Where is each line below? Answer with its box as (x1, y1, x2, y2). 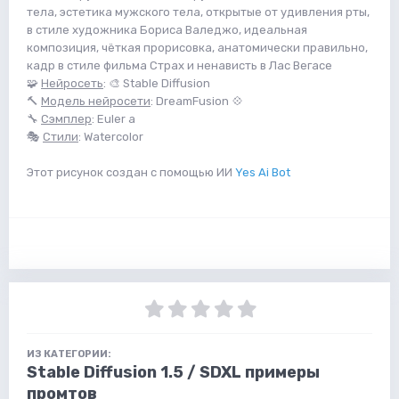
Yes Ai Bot (235, 165, 290, 179)
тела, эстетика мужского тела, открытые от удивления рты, (27, 4, 370, 19)
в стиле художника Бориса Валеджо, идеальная (27, 22, 307, 37)
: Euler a (92, 111, 135, 126)
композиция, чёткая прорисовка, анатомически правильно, (27, 40, 368, 54)
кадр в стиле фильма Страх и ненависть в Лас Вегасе (27, 58, 332, 72)
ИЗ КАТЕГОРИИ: (27, 347, 111, 360)
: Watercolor (78, 129, 143, 143)
